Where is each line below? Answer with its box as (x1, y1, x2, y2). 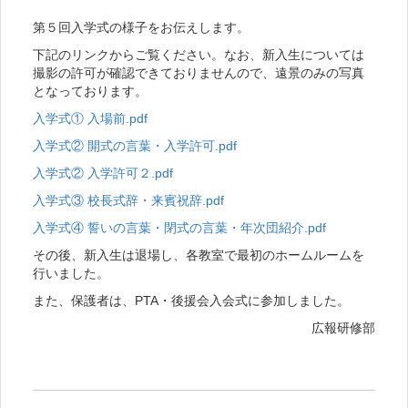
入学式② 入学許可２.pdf (33, 165, 173, 180)
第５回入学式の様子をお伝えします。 (33, 19, 250, 35)
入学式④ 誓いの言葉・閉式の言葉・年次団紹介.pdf (33, 219, 326, 235)
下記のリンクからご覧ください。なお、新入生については (33, 46, 364, 62)
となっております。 (33, 83, 148, 98)
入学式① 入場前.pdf (33, 110, 148, 126)
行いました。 (33, 265, 109, 280)
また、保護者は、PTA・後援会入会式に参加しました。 (33, 292, 350, 308)
